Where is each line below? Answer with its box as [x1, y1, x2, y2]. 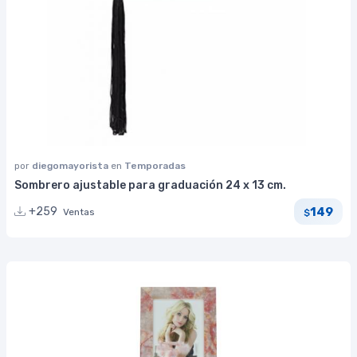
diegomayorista [32, 160, 111, 172]
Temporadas [124, 160, 186, 172]
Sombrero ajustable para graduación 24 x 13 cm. [14, 178, 286, 193]
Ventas [63, 206, 95, 218]
